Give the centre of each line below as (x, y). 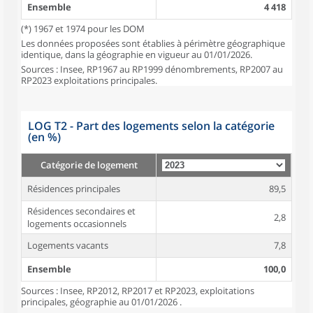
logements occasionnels (77, 224)
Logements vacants (68, 245)
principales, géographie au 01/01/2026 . (101, 302)
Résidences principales (74, 189)
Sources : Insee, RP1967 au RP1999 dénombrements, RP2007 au (152, 69)
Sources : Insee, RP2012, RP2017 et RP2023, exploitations (138, 291)
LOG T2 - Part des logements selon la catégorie (151, 126)
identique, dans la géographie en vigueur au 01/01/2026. (137, 54)
